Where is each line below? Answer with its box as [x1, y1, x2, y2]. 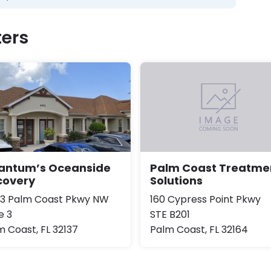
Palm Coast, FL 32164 [150, 223, 248, 237]
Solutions [150, 173, 203, 189]
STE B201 [150, 207, 190, 222]
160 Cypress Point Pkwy [150, 192, 261, 207]
